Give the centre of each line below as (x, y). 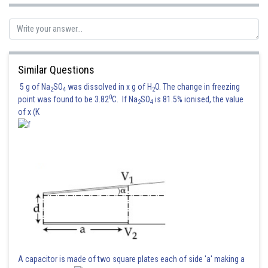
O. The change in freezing (197, 87)
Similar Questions (56, 70)
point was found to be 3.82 (63, 99)
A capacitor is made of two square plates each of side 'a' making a (131, 259)
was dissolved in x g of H (109, 87)
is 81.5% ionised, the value (198, 99)
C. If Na (125, 99)
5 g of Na (34, 87)
